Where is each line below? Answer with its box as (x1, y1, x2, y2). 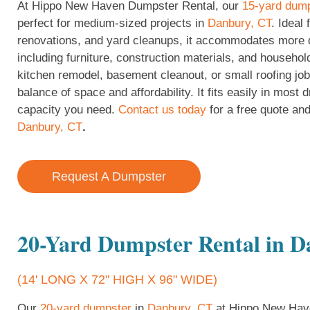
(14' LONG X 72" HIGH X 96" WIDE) (17, 272, 217, 286)
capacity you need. (17, 103, 118, 117)
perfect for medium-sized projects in (17, 17, 208, 30)
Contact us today (118, 103, 206, 117)
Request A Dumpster (52, 169, 166, 183)
